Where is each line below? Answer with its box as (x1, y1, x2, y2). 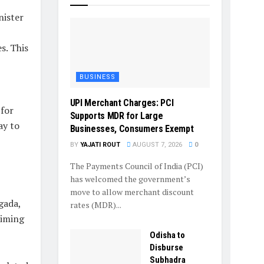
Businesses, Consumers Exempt (70, 123, 194, 134)
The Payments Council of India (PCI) (70, 160, 203, 171)
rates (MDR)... (70, 199, 121, 210)
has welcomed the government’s (70, 173, 190, 184)
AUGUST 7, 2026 (130, 140, 182, 148)
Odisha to (149, 229, 185, 240)
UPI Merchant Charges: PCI (70, 97, 174, 108)
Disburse (149, 242, 183, 253)
